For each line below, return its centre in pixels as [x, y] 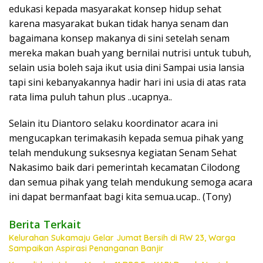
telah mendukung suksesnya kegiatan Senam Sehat [123, 153]
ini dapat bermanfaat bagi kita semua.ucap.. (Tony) [120, 197]
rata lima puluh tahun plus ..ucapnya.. [90, 97]
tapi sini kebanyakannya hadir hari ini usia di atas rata [127, 82]
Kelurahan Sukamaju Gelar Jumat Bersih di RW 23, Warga [122, 238]
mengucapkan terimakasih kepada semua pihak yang [126, 138]
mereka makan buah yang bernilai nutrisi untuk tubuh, [130, 53]
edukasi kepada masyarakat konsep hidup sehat [115, 9]
